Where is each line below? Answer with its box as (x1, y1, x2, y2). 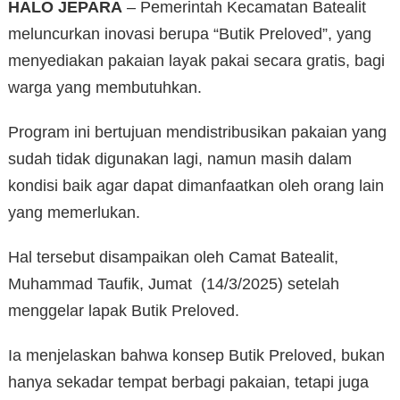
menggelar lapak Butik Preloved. (8, 302, 239, 321)
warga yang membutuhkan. (8, 79, 202, 97)
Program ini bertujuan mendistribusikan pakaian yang (8, 123, 387, 142)
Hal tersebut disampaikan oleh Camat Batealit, (8, 248, 338, 267)
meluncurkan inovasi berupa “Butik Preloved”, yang (8, 25, 371, 44)
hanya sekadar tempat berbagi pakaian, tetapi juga (8, 373, 369, 392)
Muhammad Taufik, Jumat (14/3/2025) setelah (8, 275, 339, 294)
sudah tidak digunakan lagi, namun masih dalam (8, 150, 352, 169)
